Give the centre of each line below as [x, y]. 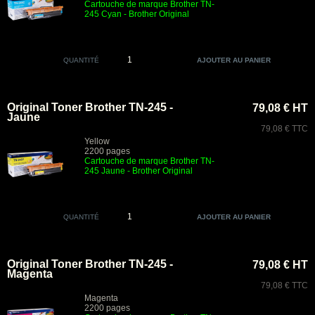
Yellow [97, 141]
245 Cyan [103, 14]
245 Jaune [105, 171]
